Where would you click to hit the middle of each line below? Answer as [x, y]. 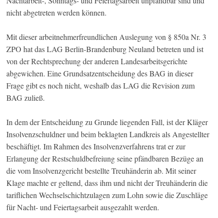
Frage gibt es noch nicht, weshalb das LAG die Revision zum [101, 86]
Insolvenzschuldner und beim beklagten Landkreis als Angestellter [108, 134]
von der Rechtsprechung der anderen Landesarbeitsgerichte [97, 61]
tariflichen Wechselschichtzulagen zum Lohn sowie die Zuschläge [107, 195]
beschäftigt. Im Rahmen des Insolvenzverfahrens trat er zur [96, 146]
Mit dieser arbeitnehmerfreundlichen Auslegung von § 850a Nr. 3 [107, 37]
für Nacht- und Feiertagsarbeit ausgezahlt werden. [83, 207]
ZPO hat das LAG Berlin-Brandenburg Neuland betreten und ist [105, 49]
